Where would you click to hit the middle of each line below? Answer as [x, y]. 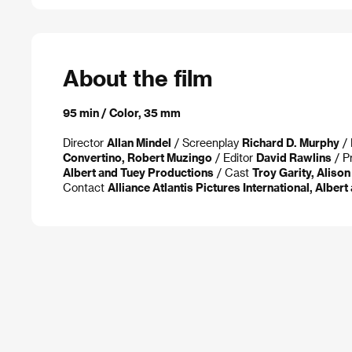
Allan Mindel [139, 143]
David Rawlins [294, 158]
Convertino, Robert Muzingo [137, 158]
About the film [137, 77]
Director [85, 143]
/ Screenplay [207, 143]
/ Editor [234, 158]
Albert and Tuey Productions [138, 173]
